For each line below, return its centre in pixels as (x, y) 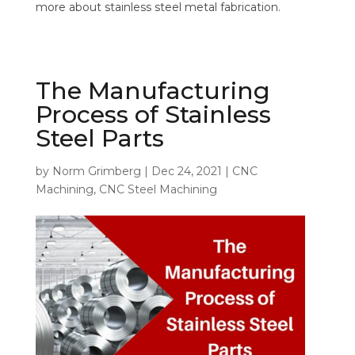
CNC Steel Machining (158, 190)
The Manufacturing (153, 91)
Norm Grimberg (96, 172)
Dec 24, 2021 (186, 172)
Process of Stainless (153, 115)
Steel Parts (99, 139)
